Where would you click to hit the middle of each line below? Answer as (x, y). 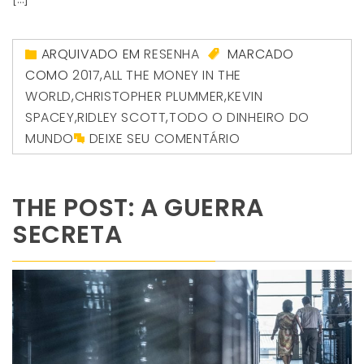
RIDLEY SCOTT (122, 117)
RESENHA (172, 54)
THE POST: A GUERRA (138, 208)
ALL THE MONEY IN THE (173, 75)
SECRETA (67, 234)
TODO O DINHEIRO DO (239, 117)
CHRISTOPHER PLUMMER (149, 96)
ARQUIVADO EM (93, 54)
